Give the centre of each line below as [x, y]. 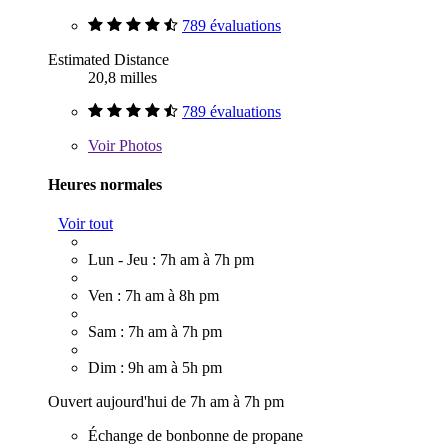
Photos [138, 145]
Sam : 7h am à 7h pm [155, 332]
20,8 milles [122, 77]
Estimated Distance [108, 59]
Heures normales [105, 184]
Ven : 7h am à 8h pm [153, 296]
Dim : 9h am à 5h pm [155, 368]
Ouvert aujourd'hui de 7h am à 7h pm [166, 402]
